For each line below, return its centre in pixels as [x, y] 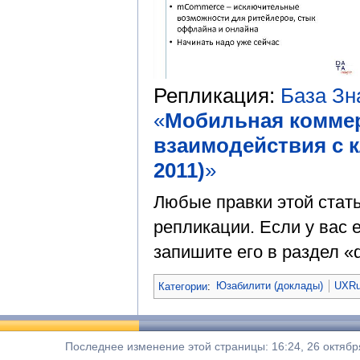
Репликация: [217, 96]
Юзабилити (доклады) [270, 286]
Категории [183, 286]
